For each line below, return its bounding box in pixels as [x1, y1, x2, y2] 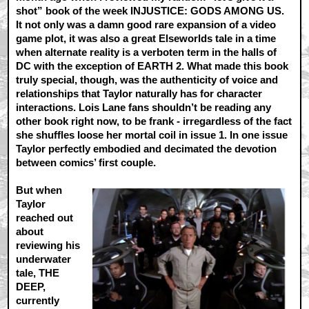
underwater [16, 252, 72, 265]
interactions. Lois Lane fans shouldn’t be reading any [16, 101, 272, 113]
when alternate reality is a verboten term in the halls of [16, 46, 277, 58]
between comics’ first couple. [16, 156, 157, 168]
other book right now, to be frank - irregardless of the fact [16, 114, 292, 127]
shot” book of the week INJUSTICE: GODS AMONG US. [16, 4, 285, 17]
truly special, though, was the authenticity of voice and [16, 73, 279, 86]
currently [16, 294, 60, 306]
